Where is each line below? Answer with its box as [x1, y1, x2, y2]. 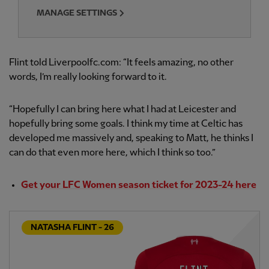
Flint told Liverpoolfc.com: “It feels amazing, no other [9, 58, 234, 68]
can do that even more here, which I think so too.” [9, 148, 216, 159]
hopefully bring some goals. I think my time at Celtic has [9, 119, 243, 130]
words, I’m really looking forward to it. [9, 72, 167, 83]
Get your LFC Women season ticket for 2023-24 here [21, 180, 256, 191]
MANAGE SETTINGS [37, 8, 117, 18]
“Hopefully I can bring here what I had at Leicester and [9, 104, 236, 115]
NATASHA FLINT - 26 [31, 223, 114, 232]
